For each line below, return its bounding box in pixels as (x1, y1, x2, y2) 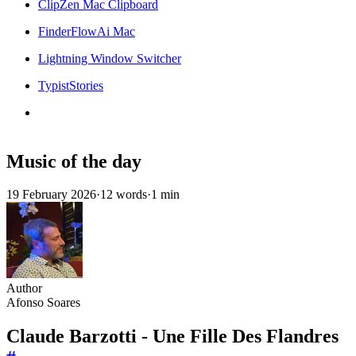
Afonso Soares (6, 296, 80, 310)
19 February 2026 (6, 188, 96, 202)
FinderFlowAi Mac (38, 24, 135, 38)
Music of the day (6, 150, 141, 172)
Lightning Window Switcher (38, 51, 181, 65)
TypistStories (38, 78, 103, 92)
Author (6, 281, 42, 296)
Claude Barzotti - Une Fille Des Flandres (6, 326, 339, 347)
